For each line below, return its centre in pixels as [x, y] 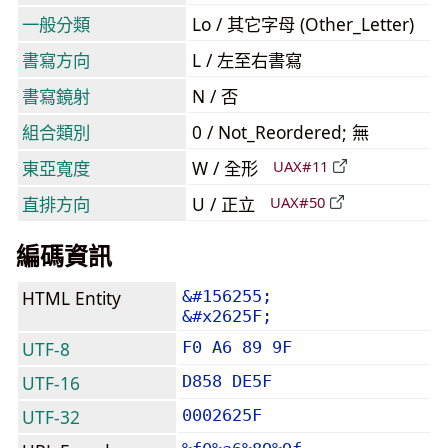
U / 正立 [226, 204]
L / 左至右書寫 [247, 60]
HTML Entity [71, 298]
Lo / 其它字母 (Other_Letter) [303, 24]
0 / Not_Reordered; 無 [280, 132]
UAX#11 [300, 166]
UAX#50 [297, 202]
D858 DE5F [227, 381]
